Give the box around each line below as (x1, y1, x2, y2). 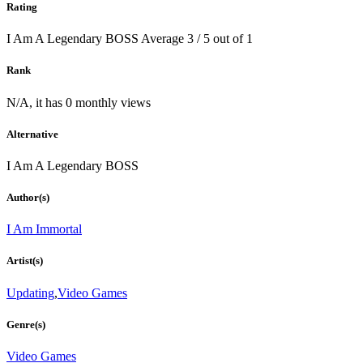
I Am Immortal (6, 222, 82, 237)
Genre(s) (6, 318, 45, 331)
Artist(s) (6, 254, 43, 267)
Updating (6, 285, 54, 300)
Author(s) (6, 191, 49, 204)
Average (141, 32, 187, 46)
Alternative (6, 127, 58, 140)
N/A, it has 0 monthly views (6, 95, 151, 109)
